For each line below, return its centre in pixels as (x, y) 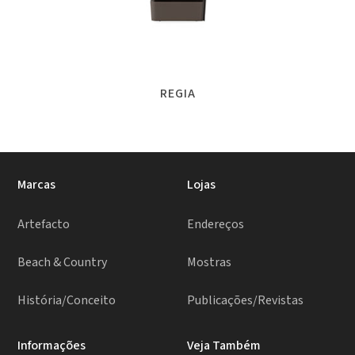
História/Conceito (67, 300)
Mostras (209, 262)
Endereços (216, 224)
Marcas (37, 185)
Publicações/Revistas (245, 300)
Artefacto (44, 224)
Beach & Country (63, 262)
